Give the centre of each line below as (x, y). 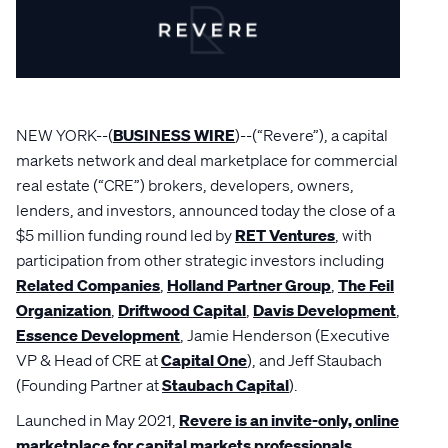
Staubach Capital (225, 385)
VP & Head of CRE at (88, 360)
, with (353, 235)
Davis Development (324, 310)
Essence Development (98, 335)
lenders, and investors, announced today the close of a (205, 210)
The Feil (366, 285)
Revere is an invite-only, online (289, 420)
